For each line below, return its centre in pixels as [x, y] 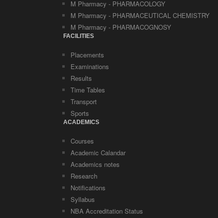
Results [81, 78]
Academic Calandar [98, 153]
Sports [80, 113]
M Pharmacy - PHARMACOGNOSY [121, 27]
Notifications [88, 188]
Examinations [90, 66]
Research [84, 176]
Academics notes [95, 164]
